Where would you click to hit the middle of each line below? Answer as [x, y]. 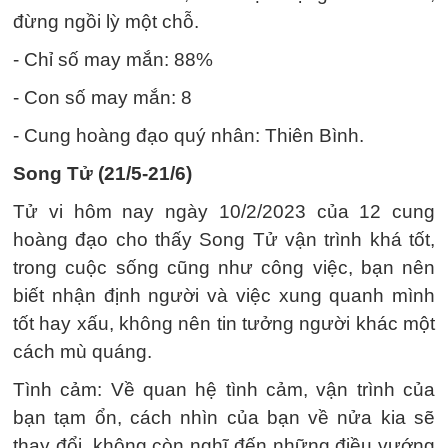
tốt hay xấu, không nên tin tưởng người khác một [224, 323]
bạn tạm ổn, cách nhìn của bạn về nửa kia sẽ [224, 417]
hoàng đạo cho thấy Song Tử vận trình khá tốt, [224, 239]
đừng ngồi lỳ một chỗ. [106, 21]
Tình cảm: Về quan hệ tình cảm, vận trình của [224, 389]
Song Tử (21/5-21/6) [102, 173]
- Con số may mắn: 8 [102, 97]
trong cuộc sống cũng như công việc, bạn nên [224, 267]
